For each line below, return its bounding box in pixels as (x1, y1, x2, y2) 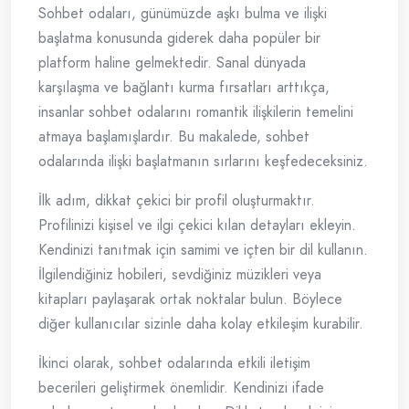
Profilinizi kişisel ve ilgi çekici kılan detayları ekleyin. (38, 215, 356, 236)
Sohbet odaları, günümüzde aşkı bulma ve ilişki (38, 3, 327, 25)
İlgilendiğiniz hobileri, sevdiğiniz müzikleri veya (38, 264, 321, 286)
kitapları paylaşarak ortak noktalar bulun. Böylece (38, 288, 342, 310)
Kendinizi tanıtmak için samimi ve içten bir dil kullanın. (38, 239, 368, 261)
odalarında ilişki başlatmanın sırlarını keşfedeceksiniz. (38, 151, 368, 173)
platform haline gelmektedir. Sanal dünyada (38, 52, 306, 74)
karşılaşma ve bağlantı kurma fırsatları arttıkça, (38, 77, 330, 99)
